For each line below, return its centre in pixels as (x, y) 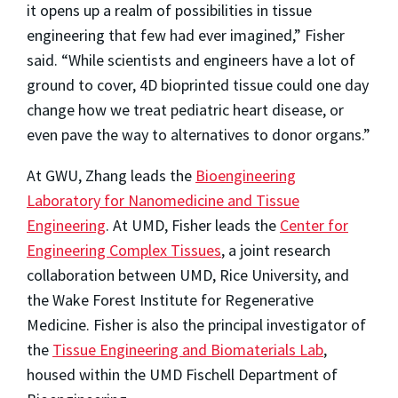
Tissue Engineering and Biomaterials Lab (188, 349)
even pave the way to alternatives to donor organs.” (199, 134)
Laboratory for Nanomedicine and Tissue (163, 200)
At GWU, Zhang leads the (111, 175)
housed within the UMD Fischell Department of (182, 374)
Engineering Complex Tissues (124, 250)
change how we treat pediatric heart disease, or (185, 109)
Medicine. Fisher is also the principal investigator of (196, 324)
